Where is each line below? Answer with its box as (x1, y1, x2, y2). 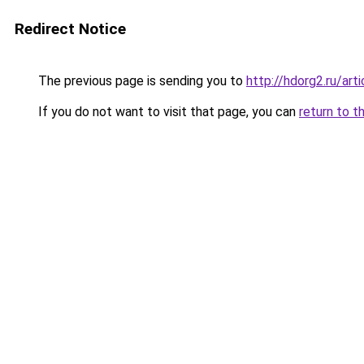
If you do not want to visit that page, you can (35, 104, 299, 119)
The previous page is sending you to (35, 73, 246, 89)
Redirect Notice (15, 19, 126, 38)
